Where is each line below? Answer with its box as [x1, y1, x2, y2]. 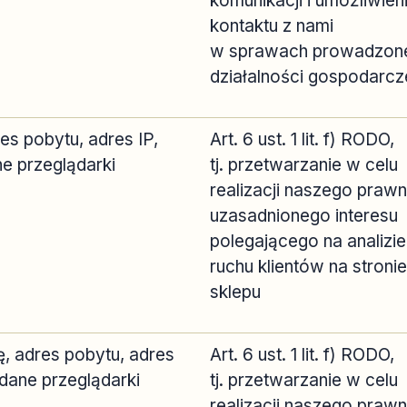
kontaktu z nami [210, 15, 333, 36]
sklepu [210, 282, 261, 303]
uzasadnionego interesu [210, 205, 398, 226]
